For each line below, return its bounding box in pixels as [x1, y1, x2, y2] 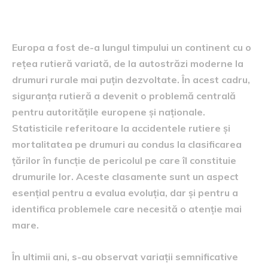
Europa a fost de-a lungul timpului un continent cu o [12, 41, 251, 53]
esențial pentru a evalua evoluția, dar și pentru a [12, 186, 238, 199]
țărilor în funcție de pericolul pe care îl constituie [12, 154, 236, 166]
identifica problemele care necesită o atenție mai [12, 202, 242, 215]
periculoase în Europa [12, 5, 187, 26]
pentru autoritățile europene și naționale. [12, 105, 205, 118]
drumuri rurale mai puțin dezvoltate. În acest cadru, [12, 73, 250, 86]
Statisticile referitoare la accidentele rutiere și [12, 121, 230, 134]
